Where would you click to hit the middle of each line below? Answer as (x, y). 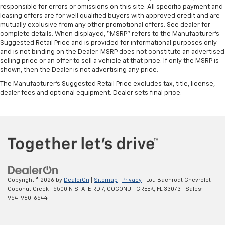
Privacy (132, 180)
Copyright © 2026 (32, 180)
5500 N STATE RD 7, (79, 189)
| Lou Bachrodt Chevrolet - (178, 180)
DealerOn (77, 180)
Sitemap (106, 180)
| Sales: (192, 189)
